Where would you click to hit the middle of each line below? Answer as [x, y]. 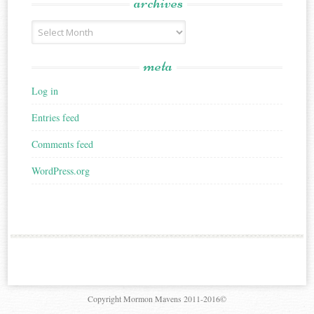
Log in [45, 91]
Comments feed [63, 144]
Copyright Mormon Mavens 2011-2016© [157, 299]
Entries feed [56, 118]
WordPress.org [61, 171]
